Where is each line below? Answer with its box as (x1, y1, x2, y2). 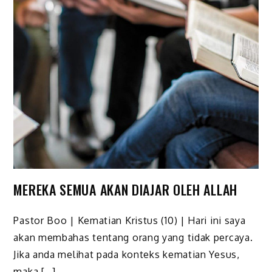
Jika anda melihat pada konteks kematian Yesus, (13, 248, 240, 260)
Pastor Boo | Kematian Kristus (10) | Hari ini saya (13, 214, 246, 226)
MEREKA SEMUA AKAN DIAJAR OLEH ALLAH (13, 179, 237, 199)
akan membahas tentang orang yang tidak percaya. (13, 231, 253, 243)
